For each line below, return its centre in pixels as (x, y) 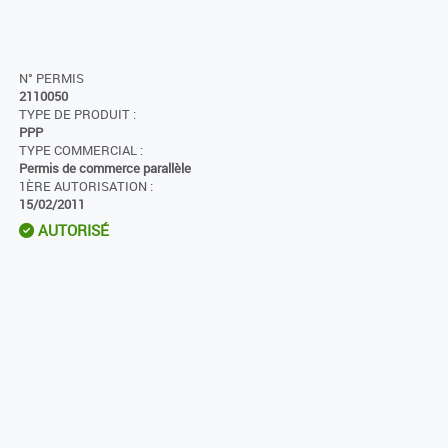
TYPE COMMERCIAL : (81, 151)
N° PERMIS (51, 79)
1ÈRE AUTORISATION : (86, 187)
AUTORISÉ (71, 230)
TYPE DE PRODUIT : (77, 115)
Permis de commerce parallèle (105, 169)
